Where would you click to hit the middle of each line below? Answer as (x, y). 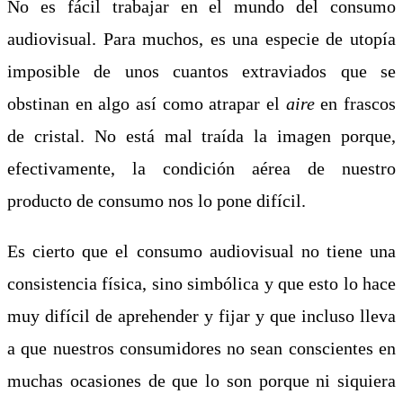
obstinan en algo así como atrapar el (147, 103)
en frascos (355, 103)
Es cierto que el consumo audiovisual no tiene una (201, 251)
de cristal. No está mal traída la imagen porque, (201, 135)
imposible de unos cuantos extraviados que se (201, 71)
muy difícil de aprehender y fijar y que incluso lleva (201, 315)
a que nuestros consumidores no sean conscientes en (201, 348)
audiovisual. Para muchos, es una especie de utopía (201, 38)
